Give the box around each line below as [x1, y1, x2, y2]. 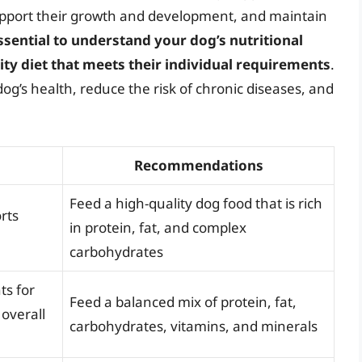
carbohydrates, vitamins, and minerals [69, 316, 318, 335]
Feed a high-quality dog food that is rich [69, 193, 322, 213]
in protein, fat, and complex [69, 217, 246, 237]
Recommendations [133, 155, 263, 175]
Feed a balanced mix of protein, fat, [69, 292, 297, 311]
